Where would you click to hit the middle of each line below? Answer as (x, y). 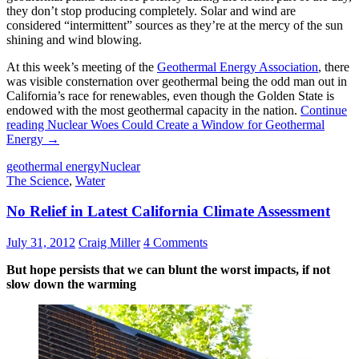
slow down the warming (71, 284)
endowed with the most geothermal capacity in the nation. (153, 110)
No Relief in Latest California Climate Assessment (168, 212)
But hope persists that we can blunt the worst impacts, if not (168, 270)
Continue (324, 110)
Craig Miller (109, 243)
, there (334, 67)
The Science (38, 180)
